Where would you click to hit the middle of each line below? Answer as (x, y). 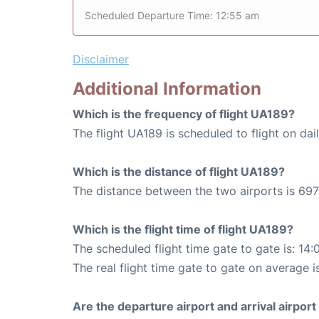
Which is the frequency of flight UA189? (184, 114)
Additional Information (167, 89)
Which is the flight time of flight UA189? (183, 230)
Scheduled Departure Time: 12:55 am (172, 16)
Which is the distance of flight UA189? (179, 172)
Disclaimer (101, 59)
